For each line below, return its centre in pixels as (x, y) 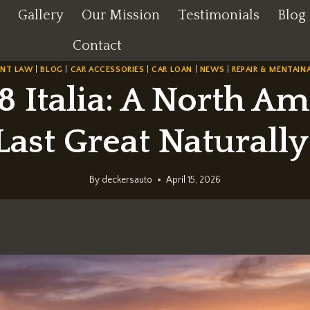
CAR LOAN (172, 70)
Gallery (40, 15)
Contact (98, 46)
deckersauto (127, 180)
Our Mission (120, 15)
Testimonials (218, 15)
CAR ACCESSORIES (107, 70)
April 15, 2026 (194, 180)
